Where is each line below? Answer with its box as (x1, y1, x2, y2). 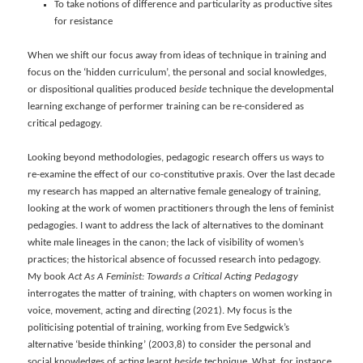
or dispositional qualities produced (28, 84, 180, 96)
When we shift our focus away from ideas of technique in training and (28, 50, 327, 62)
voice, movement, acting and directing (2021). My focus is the (28, 305, 293, 317)
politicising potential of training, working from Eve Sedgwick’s (28, 322, 290, 334)
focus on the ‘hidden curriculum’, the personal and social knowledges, (28, 67, 327, 79)
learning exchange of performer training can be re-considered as (28, 101, 305, 113)
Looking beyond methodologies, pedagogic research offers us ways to (28, 152, 325, 164)
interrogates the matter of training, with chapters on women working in (28, 288, 333, 300)
